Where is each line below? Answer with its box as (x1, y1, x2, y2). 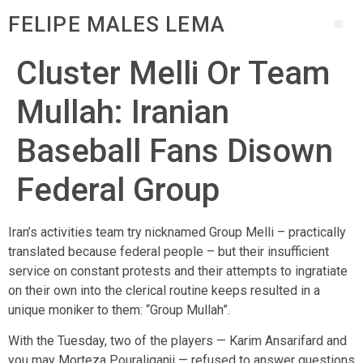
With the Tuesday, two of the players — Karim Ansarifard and (8, 333, 347, 349)
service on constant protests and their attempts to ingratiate (8, 263, 348, 279)
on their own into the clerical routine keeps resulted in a (8, 283, 320, 298)
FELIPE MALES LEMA (8, 11, 225, 36)
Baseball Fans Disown (16, 132, 333, 170)
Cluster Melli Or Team (16, 54, 330, 92)
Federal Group (16, 171, 220, 209)
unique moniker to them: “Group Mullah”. (8, 302, 230, 318)
